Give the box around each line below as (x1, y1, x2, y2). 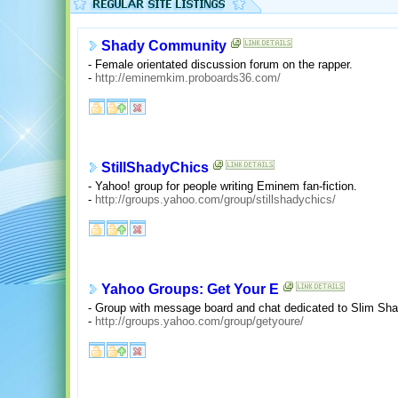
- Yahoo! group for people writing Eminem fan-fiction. (88, 179, 357, 193)
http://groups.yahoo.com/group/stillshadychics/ (95, 192, 336, 206)
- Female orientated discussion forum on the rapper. (88, 57, 353, 71)
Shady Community (101, 38, 227, 54)
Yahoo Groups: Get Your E (101, 282, 279, 298)
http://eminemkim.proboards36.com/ (95, 70, 281, 84)
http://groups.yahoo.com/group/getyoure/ (95, 314, 304, 328)
